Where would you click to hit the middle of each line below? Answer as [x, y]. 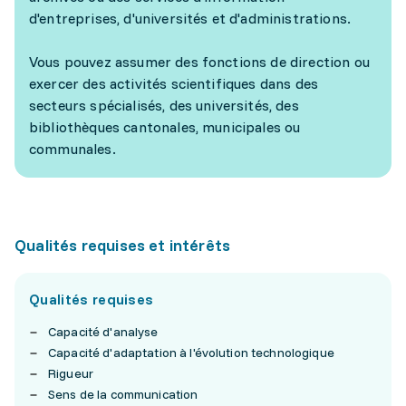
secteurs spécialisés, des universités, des [164, 105]
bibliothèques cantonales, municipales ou [165, 127]
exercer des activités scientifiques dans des [174, 83]
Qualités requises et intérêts [123, 245]
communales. [72, 149]
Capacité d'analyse [103, 332]
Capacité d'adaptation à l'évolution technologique [191, 353]
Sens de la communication [123, 394]
